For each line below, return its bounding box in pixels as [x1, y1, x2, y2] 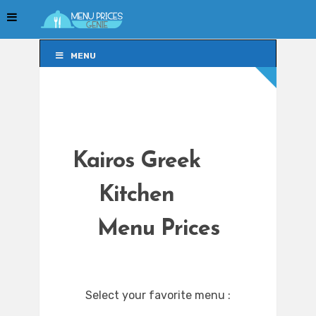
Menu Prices [97, 218, 219, 241]
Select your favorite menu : [85, 288, 231, 303]
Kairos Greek [72, 150, 200, 174]
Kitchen [98, 184, 174, 207]
